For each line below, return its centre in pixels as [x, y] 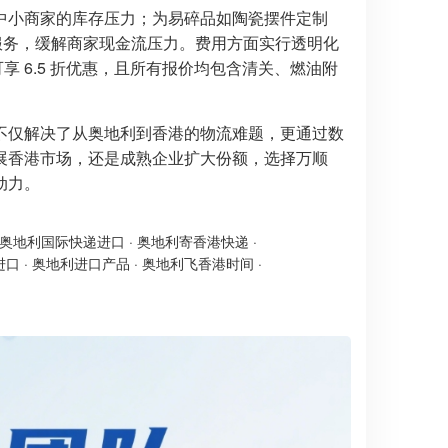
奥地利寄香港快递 [193, 241]
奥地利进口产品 [81, 263]
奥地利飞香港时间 [198, 263]
